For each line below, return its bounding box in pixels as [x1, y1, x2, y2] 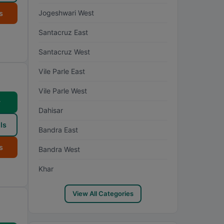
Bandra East [38, 125, 78, 134]
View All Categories [72, 189, 133, 197]
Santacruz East [38, 28, 88, 36]
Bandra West [38, 145, 80, 153]
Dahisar [38, 106, 63, 114]
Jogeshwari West [38, 8, 94, 17]
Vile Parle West [38, 86, 87, 95]
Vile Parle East [38, 67, 85, 75]
